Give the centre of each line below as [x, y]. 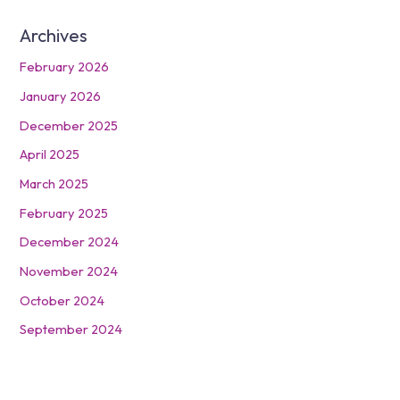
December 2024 [70, 242]
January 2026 [61, 96]
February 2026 [65, 67]
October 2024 [62, 300]
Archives [54, 36]
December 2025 [69, 125]
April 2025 [50, 154]
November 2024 [69, 271]
